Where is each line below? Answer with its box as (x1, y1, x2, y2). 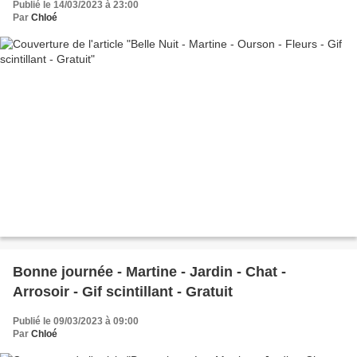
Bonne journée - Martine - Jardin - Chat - (13, 264, 286, 280)
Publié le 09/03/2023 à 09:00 (13, 316, 139, 328)
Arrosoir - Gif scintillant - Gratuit (13, 284, 233, 300)
